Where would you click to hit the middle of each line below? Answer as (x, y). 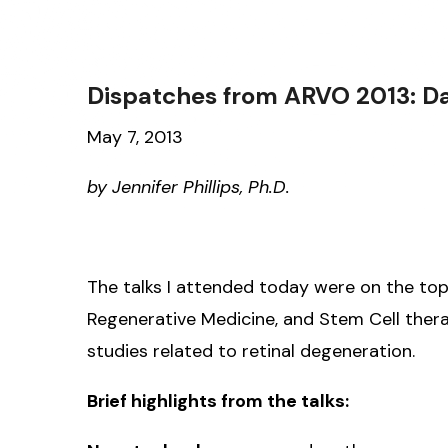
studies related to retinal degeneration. (253, 350)
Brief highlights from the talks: (218, 400)
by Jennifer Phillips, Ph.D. (188, 186)
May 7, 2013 (135, 136)
